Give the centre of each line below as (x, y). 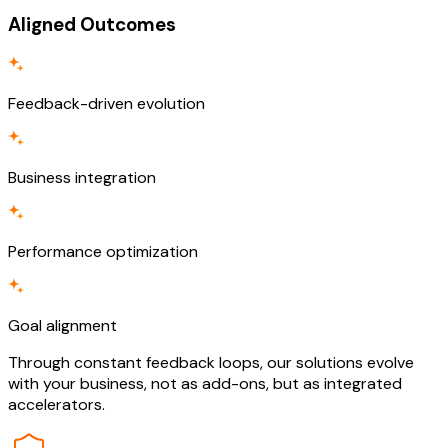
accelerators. (56, 404)
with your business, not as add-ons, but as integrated (205, 383)
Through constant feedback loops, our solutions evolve (211, 362)
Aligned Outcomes (92, 25)
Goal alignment (62, 325)
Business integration (82, 177)
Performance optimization (103, 251)
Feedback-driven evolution (106, 103)
